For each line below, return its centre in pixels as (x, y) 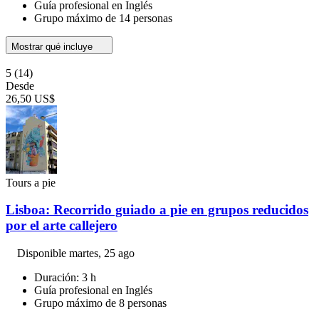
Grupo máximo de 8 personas (100, 303)
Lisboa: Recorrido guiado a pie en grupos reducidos (157, 210)
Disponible (43, 253)
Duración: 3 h (65, 278)
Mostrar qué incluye (53, 46)
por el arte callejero (62, 226)
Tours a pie (31, 182)
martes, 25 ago (102, 253)
